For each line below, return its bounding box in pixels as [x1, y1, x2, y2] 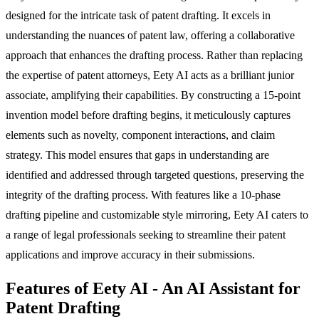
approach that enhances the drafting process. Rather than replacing [6, 48, 303, 61]
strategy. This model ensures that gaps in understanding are [6, 148, 269, 161]
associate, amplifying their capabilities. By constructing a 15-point [6, 88, 300, 101]
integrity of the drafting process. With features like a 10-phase [6, 188, 281, 201]
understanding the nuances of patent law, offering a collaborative [6, 28, 295, 41]
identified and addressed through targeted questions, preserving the [6, 168, 304, 181]
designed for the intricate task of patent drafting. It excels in [6, 9, 271, 21]
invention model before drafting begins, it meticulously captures [6, 108, 291, 121]
